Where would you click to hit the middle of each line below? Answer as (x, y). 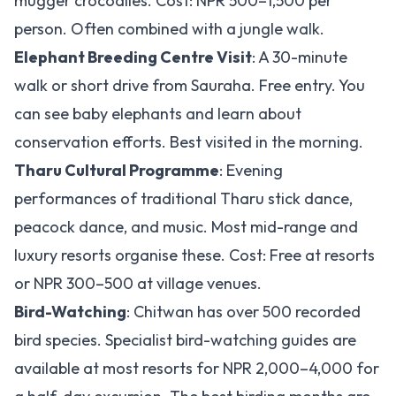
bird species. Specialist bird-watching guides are (185, 340)
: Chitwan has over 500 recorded (244, 312)
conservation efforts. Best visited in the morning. (189, 142)
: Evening (251, 170)
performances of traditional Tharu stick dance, (183, 198)
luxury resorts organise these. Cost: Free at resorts (194, 255)
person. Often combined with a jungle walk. (169, 29)
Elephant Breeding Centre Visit (133, 57)
